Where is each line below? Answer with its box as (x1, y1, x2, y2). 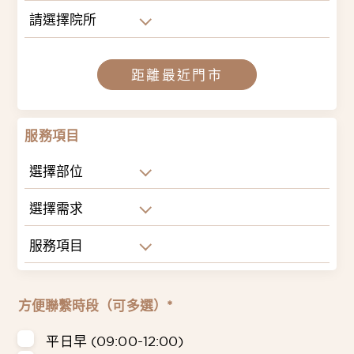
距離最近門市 (130, 67, 224, 83)
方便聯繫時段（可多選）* (17, 297, 173, 313)
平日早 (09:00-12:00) (46, 333, 184, 348)
